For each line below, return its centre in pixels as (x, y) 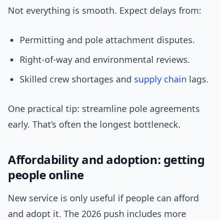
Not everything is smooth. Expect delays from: (105, 11)
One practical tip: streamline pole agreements (104, 109)
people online (46, 175)
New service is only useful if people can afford (103, 198)
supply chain (160, 79)
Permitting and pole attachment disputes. (107, 40)
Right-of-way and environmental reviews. (105, 60)
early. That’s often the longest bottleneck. (94, 124)
